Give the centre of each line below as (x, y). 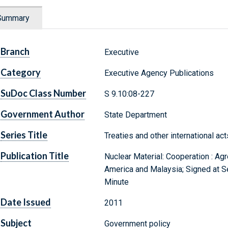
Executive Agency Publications (159, 73)
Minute (116, 182)
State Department (135, 115)
